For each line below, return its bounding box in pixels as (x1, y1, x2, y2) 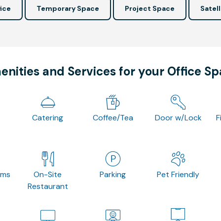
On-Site (34, 169, 62, 180)
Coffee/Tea (92, 112, 133, 123)
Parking (100, 169, 126, 180)
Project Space (124, 3, 175, 13)
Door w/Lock (154, 112, 202, 123)
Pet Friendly (157, 169, 200, 180)
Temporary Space (36, 3, 99, 13)
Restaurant (27, 181, 68, 191)
